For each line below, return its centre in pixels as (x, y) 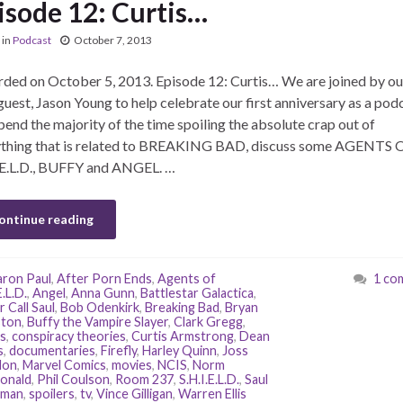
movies (131, 365)
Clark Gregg (208, 322)
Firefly (118, 350)
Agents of (186, 278)
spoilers (51, 394)
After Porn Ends (104, 278)
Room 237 (144, 379)
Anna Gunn (103, 293)
